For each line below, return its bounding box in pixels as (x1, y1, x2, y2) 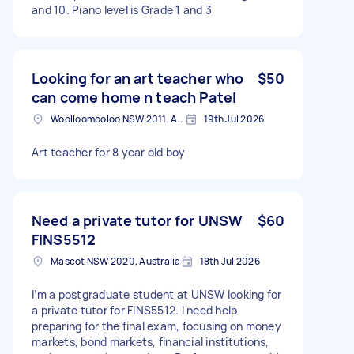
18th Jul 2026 (199, 254, 260, 268)
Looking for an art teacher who (32, 68, 244, 88)
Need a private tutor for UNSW (32, 210, 243, 230)
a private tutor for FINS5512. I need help (32, 302, 238, 318)
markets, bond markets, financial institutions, (32, 333, 269, 349)
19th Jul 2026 (204, 111, 265, 126)
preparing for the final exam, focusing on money (32, 318, 281, 333)
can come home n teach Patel (32, 87, 237, 107)
